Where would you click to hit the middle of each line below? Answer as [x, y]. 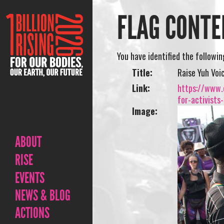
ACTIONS [32, 213]
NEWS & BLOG [43, 195]
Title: [142, 72]
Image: [145, 111]
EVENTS [30, 178]
